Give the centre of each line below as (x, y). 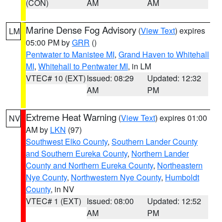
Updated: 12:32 (174, 78)
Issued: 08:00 (110, 201)
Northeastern (180, 165)
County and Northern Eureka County (89, 165)
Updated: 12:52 (174, 201)
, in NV (62, 189)
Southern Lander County (155, 141)
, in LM (139, 66)
